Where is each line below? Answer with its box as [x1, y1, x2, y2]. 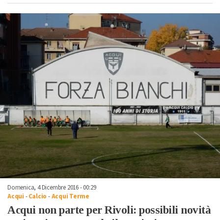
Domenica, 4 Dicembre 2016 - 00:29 [7, 183, 96, 192]
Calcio [28, 192, 47, 201]
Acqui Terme [51, 192, 89, 201]
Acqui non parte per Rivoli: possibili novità [7, 203, 211, 216]
